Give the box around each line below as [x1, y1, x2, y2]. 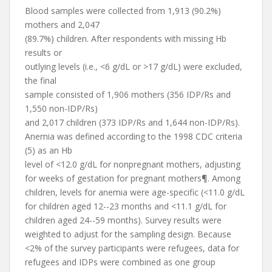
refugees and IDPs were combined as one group [25, 256, 216, 268]
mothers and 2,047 [25, 19, 100, 30]
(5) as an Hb [25, 144, 72, 156]
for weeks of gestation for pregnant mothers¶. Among [25, 172, 240, 184]
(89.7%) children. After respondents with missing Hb [25, 33, 226, 44]
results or [25, 47, 62, 58]
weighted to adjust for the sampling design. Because [25, 228, 231, 240]
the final [25, 75, 56, 86]
